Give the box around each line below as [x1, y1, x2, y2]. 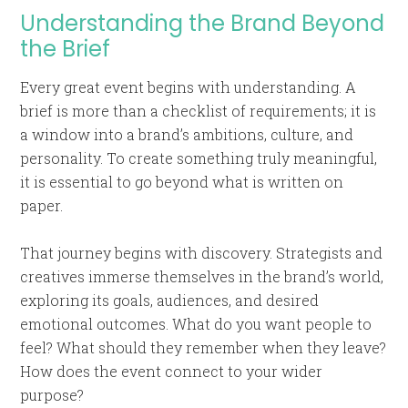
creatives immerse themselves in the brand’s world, [20, 267, 384, 286]
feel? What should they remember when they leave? [20, 338, 387, 357]
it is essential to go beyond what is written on [20, 172, 344, 191]
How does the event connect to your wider [20, 362, 323, 381]
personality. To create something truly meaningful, [20, 148, 378, 168]
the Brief [20, 34, 111, 64]
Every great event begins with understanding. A [20, 77, 357, 97]
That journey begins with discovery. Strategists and [20, 243, 383, 262]
